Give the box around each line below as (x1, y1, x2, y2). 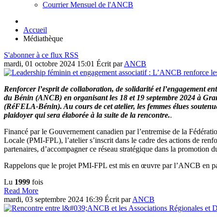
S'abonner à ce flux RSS (4, 50, 78, 59)
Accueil (23, 25, 47, 34)
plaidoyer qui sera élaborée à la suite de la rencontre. (4, 110, 170, 119)
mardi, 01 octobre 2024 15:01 (4, 59, 96, 68)
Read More (4, 186, 38, 195)
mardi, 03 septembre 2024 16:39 (4, 195, 105, 203)
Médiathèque (23, 34, 63, 43)
